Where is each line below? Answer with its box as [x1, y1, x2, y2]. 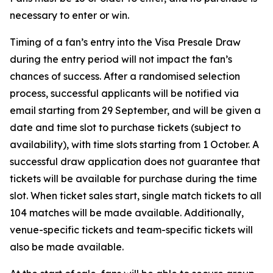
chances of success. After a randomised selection [10, 70, 240, 82]
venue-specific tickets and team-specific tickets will [10, 224, 253, 236]
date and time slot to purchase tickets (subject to [10, 121, 241, 133]
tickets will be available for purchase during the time [10, 172, 257, 185]
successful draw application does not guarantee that [10, 155, 260, 168]
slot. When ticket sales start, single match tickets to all [10, 190, 261, 202]
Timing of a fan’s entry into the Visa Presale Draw [10, 36, 241, 48]
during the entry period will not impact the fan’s [10, 53, 232, 65]
